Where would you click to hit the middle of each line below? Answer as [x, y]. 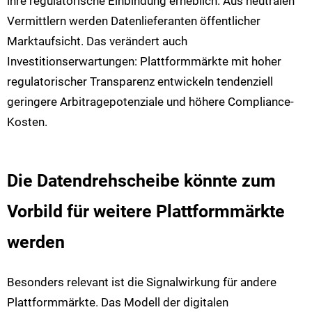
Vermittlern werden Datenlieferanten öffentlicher [134, 21]
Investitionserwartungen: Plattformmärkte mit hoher [144, 61]
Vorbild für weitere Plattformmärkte [146, 211]
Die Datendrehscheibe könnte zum [141, 180]
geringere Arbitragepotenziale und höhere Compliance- [150, 101]
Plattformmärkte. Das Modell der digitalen [118, 302]
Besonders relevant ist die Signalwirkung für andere [142, 282]
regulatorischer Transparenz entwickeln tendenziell [140, 81]
